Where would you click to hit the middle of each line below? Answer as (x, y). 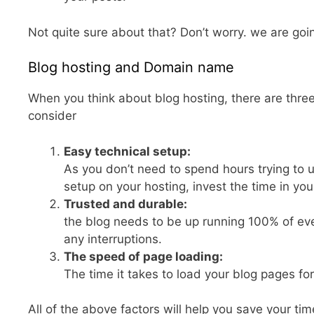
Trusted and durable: (125, 204)
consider (52, 116)
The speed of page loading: (143, 256)
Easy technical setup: (127, 151)
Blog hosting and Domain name (131, 68)
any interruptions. (113, 239)
